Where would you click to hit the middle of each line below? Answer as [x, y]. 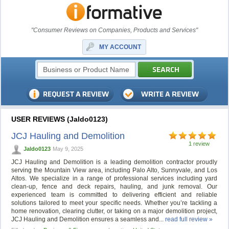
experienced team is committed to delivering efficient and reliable [114, 195]
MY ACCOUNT [120, 47]
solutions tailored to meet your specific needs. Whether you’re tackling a [114, 203]
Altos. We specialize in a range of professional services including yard [114, 179]
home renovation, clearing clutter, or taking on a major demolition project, [114, 211]
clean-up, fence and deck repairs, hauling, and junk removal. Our [114, 187]
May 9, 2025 [68, 149]
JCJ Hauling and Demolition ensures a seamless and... [88, 220]
